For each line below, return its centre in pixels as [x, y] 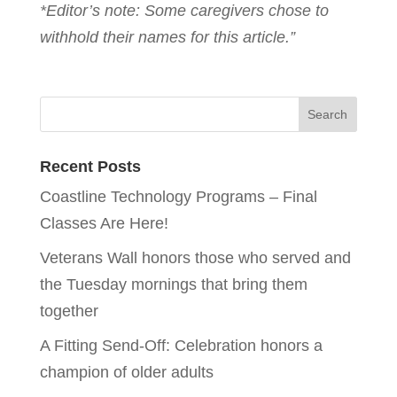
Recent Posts [90, 167]
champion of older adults [126, 372]
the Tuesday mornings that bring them [173, 284]
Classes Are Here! [104, 223]
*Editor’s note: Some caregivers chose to [184, 11]
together [69, 311]
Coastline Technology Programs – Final [178, 197]
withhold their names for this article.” [167, 37]
